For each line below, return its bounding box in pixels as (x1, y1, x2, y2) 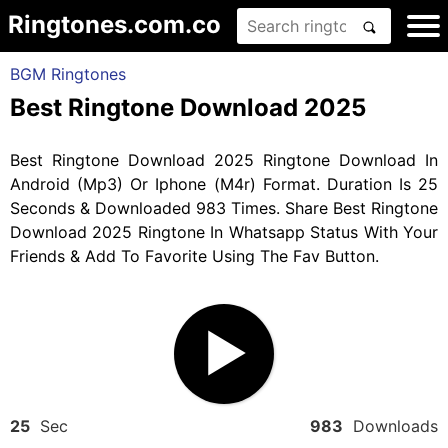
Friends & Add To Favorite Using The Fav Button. (10, 246, 379, 266)
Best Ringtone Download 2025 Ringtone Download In (10, 150, 438, 170)
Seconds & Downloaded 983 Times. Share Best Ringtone (10, 198, 438, 218)
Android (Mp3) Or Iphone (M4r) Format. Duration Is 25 (10, 174, 438, 194)
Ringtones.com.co (8, 10, 221, 39)
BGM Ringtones (10, 64, 126, 84)
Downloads (343, 416, 438, 436)
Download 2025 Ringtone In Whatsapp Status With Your (10, 222, 438, 242)
